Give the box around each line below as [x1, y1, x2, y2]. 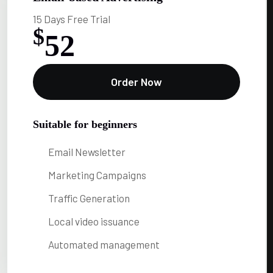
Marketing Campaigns [48, 168, 146, 181]
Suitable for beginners [33, 118, 137, 130]
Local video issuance [48, 214, 140, 227]
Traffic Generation [48, 191, 130, 204]
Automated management [48, 238, 160, 250]
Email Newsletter [48, 145, 126, 158]
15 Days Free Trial [33, 12, 110, 25]
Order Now [111, 74, 162, 88]
